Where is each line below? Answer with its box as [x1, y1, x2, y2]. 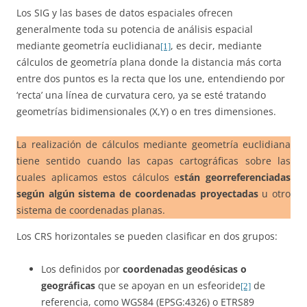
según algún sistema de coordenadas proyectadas [16, 187, 258, 201]
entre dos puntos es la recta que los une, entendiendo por [16, 72, 285, 86]
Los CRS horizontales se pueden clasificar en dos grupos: [16, 229, 278, 243]
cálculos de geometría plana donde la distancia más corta [16, 56, 282, 69]
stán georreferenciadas [180, 171, 291, 184]
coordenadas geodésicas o [123, 262, 247, 275]
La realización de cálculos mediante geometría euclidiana [16, 138, 291, 151]
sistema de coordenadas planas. [16, 204, 165, 217]
